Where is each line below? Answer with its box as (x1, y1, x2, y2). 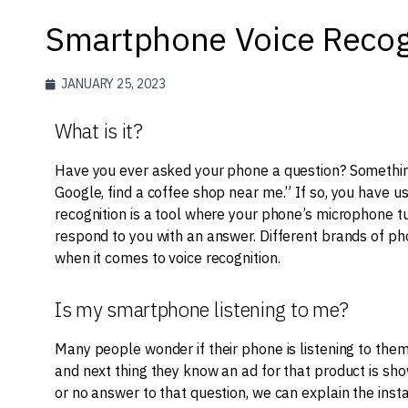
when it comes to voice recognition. (55, 249, 280, 267)
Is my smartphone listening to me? (55, 296, 350, 323)
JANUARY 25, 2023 (61, 76, 166, 92)
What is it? (55, 117, 143, 144)
